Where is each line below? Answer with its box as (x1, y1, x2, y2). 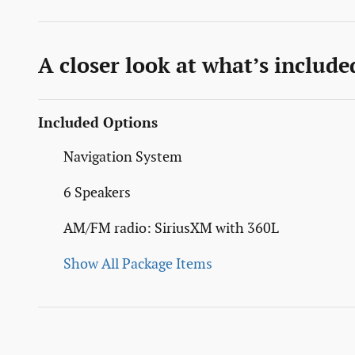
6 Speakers (63, 184, 131, 201)
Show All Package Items (63, 255, 212, 273)
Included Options (38, 114, 158, 132)
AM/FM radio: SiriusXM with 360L (63, 219, 279, 237)
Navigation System (63, 148, 182, 166)
